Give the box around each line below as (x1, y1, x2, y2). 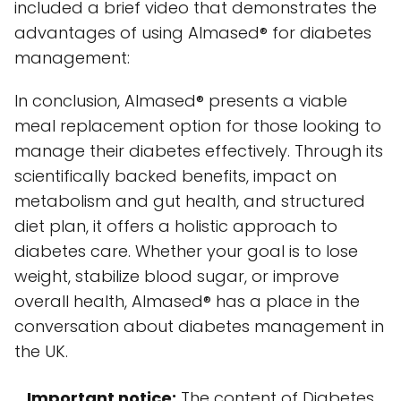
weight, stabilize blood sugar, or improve (14, 265, 339, 288)
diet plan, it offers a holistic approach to (14, 215, 337, 238)
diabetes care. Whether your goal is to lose (14, 240, 358, 263)
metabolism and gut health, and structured (14, 190, 365, 213)
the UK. (14, 340, 68, 363)
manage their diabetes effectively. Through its (14, 140, 383, 163)
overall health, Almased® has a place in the (14, 290, 360, 313)
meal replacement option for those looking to (14, 115, 381, 138)
